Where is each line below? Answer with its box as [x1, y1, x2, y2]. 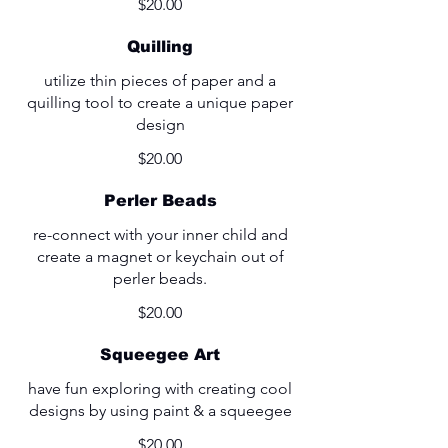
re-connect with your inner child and [32, 225, 288, 245]
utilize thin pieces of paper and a [44, 71, 276, 91]
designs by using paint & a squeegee [28, 401, 292, 421]
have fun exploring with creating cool [28, 379, 292, 399]
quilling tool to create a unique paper [27, 93, 293, 113]
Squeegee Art [100, 346, 220, 364]
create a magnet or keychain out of [36, 247, 284, 267]
